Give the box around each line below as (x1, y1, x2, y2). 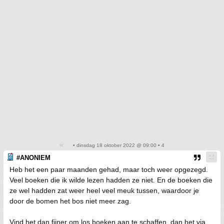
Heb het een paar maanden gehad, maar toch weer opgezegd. (9, 165, 208, 173)
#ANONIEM (16, 154, 50, 161)
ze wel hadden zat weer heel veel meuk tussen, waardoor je (9, 186, 199, 194)
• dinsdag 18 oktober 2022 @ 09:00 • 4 (71, 142, 164, 148)
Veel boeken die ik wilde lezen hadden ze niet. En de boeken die (9, 176, 212, 184)
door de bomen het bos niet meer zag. (9, 197, 131, 205)
